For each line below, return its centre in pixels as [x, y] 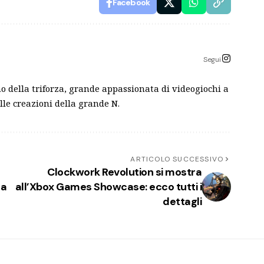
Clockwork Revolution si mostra [125, 172]
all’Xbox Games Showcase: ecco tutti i [108, 187]
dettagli [182, 201]
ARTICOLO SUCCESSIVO [177, 159]
